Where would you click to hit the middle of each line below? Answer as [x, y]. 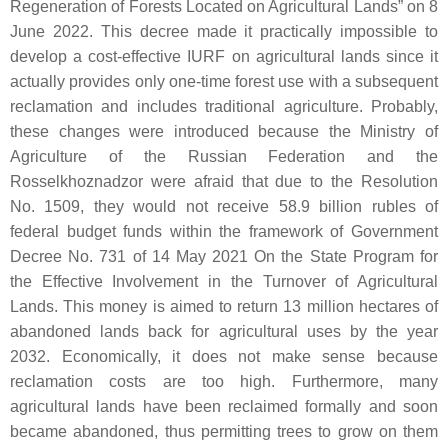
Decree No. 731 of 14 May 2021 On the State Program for [224, 257]
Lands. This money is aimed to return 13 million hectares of [224, 307]
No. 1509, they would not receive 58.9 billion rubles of [224, 207]
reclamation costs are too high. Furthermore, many [224, 382]
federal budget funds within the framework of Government [224, 232]
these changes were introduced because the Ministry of [224, 132]
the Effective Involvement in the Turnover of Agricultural [224, 282]
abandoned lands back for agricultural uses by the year [224, 332]
